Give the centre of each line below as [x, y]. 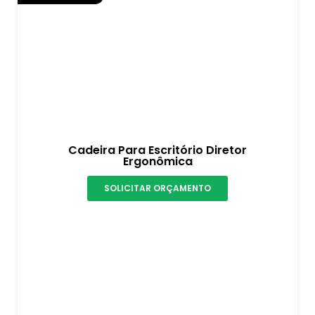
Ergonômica [157, 161]
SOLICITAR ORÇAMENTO [157, 188]
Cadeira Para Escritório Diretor [157, 150]
